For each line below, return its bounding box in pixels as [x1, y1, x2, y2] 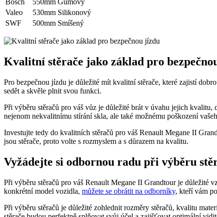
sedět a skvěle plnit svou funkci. [4, 87, 101, 95]
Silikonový [58, 8, 91, 17]
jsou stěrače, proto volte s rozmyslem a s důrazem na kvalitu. [4, 137, 188, 146]
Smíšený [58, 19, 84, 28]
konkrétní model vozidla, [4, 187, 82, 196]
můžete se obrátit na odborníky [82, 187, 175, 196]
